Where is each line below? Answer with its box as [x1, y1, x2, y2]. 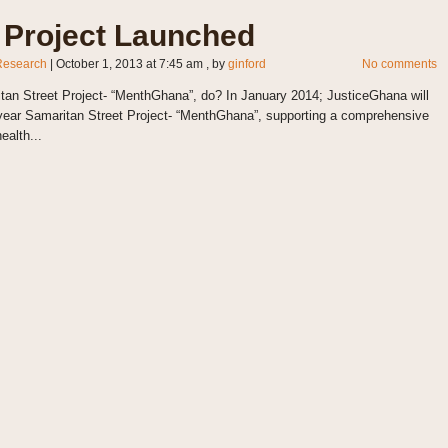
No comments [361, 57, 437, 72]
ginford [227, 57, 266, 72]
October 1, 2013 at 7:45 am [55, 57, 203, 72]
